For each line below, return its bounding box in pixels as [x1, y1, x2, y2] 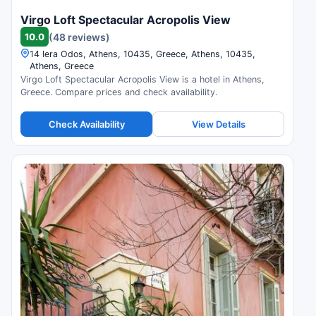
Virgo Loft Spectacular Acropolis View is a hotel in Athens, [20, 74, 65, 85]
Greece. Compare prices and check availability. [20, 87, 217, 98]
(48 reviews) [49, 30, 110, 43]
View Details [191, 118, 245, 130]
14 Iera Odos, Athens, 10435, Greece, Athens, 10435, [30, 49, 255, 60]
